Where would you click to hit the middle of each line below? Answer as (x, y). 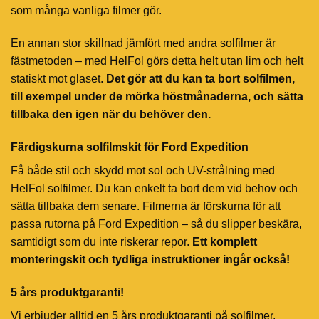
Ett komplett (223, 241)
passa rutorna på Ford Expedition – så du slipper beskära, (156, 224)
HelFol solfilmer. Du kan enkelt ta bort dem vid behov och (154, 188)
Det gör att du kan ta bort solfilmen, (199, 78)
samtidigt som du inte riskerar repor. (100, 241)
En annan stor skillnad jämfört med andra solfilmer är (143, 43)
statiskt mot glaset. (57, 78)
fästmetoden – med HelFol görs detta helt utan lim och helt (157, 61)
